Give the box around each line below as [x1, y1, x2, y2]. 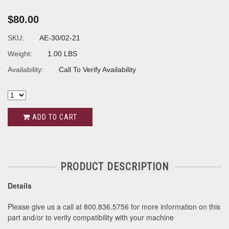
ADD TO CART [30, 112, 77, 121]
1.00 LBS [48, 49, 77, 58]
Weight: [8, 49, 32, 58]
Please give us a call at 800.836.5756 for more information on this [8, 201, 220, 212]
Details [8, 180, 32, 191]
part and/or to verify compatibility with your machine [8, 212, 174, 223]
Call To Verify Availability [59, 65, 136, 74]
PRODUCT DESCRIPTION [60, 161, 169, 173]
